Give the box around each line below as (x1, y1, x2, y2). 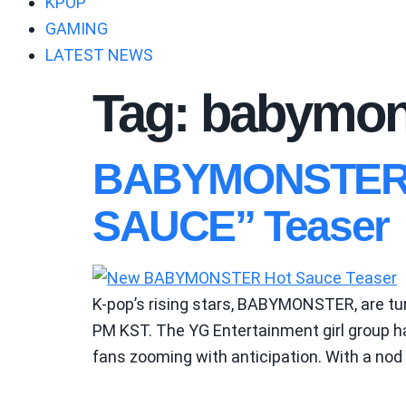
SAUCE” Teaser (92, 202, 389, 250)
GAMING (45, 19, 108, 38)
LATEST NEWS (45, 45, 153, 64)
